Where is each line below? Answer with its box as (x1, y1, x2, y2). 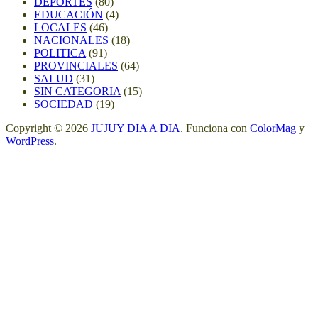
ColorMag (250, 122, 296, 135)
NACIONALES (34, 34, 109, 47)
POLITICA (34, 47, 86, 60)
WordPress (6, 135, 54, 148)
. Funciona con (180, 122, 250, 135)
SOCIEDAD (34, 98, 93, 111)
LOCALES (34, 21, 87, 34)
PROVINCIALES (34, 60, 118, 72)
